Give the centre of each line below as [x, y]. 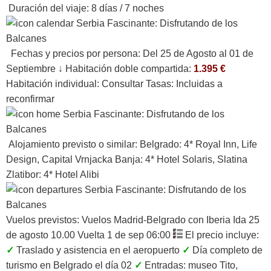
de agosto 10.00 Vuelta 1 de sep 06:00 [90, 235]
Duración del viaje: [47, 8]
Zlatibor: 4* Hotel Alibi [53, 174]
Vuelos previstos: [44, 220]
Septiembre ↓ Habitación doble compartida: [100, 68]
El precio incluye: [221, 235]
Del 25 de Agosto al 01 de [197, 53]
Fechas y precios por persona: [73, 53]
